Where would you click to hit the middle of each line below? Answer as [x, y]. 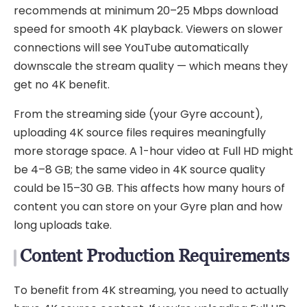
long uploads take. [63, 225]
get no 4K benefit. [62, 84]
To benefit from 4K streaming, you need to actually [151, 291]
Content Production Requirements [155, 255]
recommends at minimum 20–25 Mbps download [146, 10]
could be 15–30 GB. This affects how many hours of [149, 188]
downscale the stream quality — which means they [151, 66]
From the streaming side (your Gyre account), [138, 114]
